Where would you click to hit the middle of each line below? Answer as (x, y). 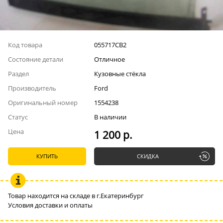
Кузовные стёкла (120, 74)
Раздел (18, 74)
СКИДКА (148, 156)
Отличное (109, 59)
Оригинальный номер (43, 103)
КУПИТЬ (47, 156)
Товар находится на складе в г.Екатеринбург (76, 196)
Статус (18, 117)
